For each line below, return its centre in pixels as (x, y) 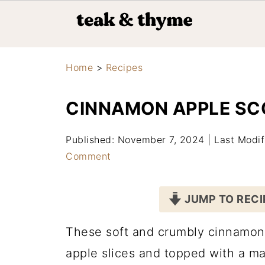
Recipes (124, 67)
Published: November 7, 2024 (135, 140)
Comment (88, 156)
